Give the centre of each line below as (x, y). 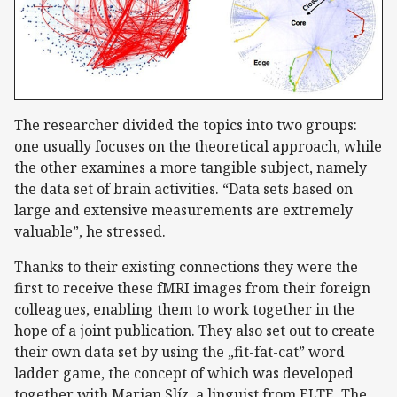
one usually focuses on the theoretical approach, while (198, 147)
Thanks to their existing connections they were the (186, 267)
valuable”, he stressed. (90, 232)
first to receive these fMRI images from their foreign (192, 288)
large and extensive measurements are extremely (183, 210)
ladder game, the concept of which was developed (184, 374)
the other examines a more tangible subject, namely (191, 168)
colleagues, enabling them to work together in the (184, 310)
